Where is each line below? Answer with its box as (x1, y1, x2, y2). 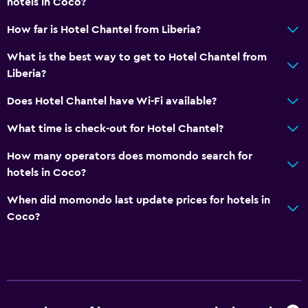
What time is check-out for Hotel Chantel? (7, 122, 223, 134)
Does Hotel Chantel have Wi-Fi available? (7, 95, 217, 107)
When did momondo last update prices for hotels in (7, 194, 270, 206)
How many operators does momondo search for (7, 150, 252, 162)
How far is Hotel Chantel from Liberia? (7, 23, 201, 35)
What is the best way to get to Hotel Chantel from (7, 51, 267, 63)
